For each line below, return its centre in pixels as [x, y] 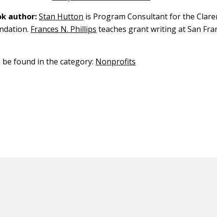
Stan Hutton [61, 16]
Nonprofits [116, 62]
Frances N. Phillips [64, 29]
